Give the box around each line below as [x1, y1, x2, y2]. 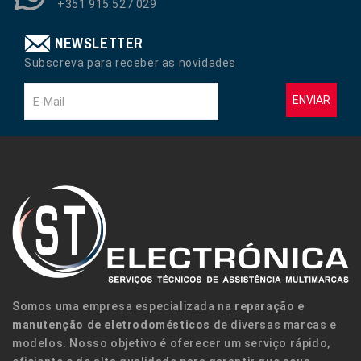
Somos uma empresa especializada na [12, 299, 234, 313]
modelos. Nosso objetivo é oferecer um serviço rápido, [12, 336, 330, 350]
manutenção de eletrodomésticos [12, 317, 211, 331]
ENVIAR [293, 93, 330, 106]
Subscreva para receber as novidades [24, 56, 236, 69]
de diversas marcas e [210, 317, 337, 331]
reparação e [234, 299, 305, 313]
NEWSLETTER [55, 32, 143, 53]
